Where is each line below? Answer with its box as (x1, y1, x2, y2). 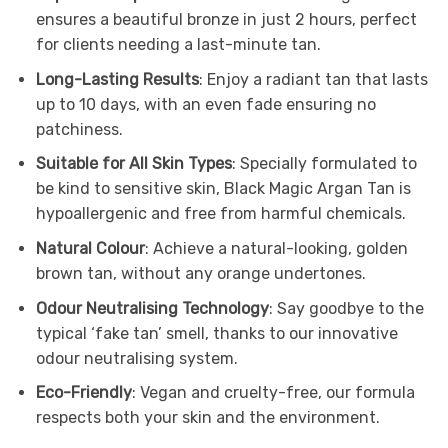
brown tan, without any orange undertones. (35, 263, 366, 283)
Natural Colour (35, 238, 145, 258)
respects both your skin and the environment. (35, 408, 380, 428)
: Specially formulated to (231, 154, 417, 174)
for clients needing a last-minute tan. (35, 35, 321, 55)
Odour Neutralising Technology (35, 298, 269, 318)
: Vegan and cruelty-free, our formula (131, 383, 415, 403)
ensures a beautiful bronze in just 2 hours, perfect (35, 10, 417, 30)
